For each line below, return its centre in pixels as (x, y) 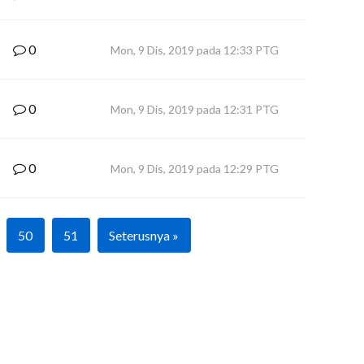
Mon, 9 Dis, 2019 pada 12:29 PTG (195, 169)
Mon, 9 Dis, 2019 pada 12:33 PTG (195, 50)
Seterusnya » (143, 235)
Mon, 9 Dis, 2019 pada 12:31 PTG (195, 109)
